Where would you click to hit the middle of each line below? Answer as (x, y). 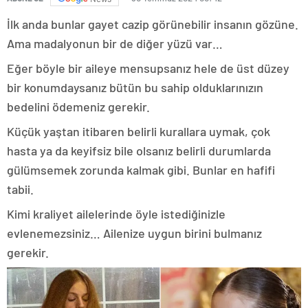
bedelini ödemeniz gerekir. (78, 107)
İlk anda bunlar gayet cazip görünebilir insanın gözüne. (153, 24)
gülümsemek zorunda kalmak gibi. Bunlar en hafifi (141, 170)
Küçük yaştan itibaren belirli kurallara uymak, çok (139, 132)
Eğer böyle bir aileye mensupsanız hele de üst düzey (148, 68)
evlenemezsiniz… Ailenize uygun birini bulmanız (134, 233)
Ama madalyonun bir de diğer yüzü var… (115, 44)
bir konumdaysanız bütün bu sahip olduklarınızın (135, 88)
